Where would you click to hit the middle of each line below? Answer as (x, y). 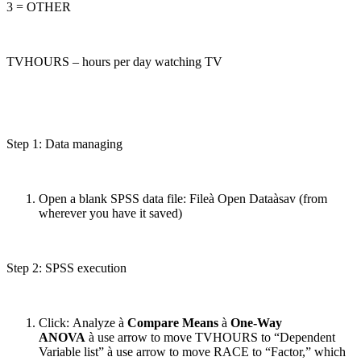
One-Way (255, 322)
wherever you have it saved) (110, 213)
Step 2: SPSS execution (66, 268)
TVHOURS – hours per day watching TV (114, 61)
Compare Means (173, 322)
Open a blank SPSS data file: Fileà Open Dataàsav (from (183, 198)
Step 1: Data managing (64, 143)
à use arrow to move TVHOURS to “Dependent (212, 337)
